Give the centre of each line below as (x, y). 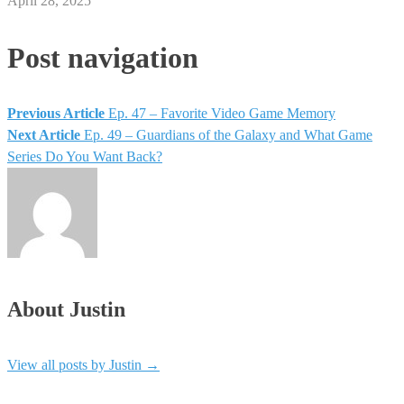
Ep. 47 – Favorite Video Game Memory (222, 114)
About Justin (66, 310)
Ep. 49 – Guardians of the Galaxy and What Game (228, 135)
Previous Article (56, 114)
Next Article (44, 135)
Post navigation (103, 57)
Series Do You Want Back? (85, 157)
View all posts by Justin (76, 364)
